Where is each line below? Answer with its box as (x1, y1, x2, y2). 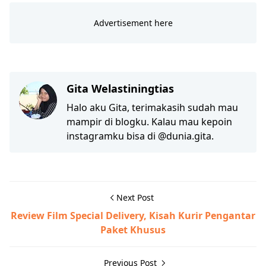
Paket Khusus (100, 223, 166, 237)
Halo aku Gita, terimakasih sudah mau (66, 101, 238, 115)
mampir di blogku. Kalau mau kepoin (66, 115, 232, 129)
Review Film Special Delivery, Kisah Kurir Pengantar (11, 209, 255, 223)
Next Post (116, 192, 154, 204)
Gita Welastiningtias (66, 81, 174, 96)
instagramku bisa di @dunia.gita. (66, 129, 214, 143)
